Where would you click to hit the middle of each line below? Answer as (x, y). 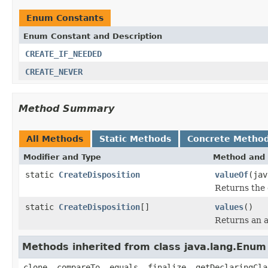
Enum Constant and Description (93, 36)
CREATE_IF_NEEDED (63, 54)
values (229, 207)
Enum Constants (65, 18)
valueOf (232, 174)
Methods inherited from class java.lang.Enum (144, 246)
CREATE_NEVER (54, 71)
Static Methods (135, 138)
